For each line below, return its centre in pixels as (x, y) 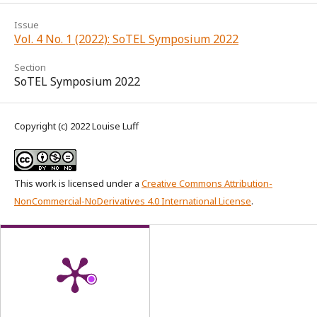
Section (30, 68)
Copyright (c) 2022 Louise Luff (76, 126)
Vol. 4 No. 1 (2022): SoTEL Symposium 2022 (126, 39)
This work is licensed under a (78, 184)
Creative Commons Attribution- (207, 184)
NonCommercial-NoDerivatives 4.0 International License (133, 201)
